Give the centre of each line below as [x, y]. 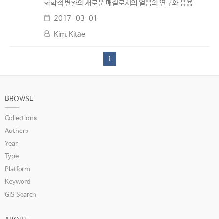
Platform [18, 169]
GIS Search [21, 195]
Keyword [18, 182]
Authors [17, 131]
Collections [21, 119]
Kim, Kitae [69, 34]
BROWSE [19, 99]
